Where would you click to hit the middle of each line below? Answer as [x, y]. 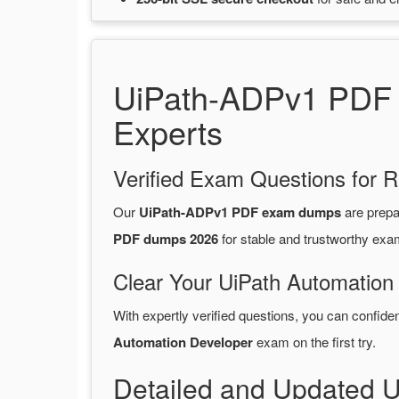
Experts [168, 132]
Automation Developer [183, 342]
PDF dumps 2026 [166, 239]
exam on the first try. [314, 342]
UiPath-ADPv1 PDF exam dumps [240, 212]
